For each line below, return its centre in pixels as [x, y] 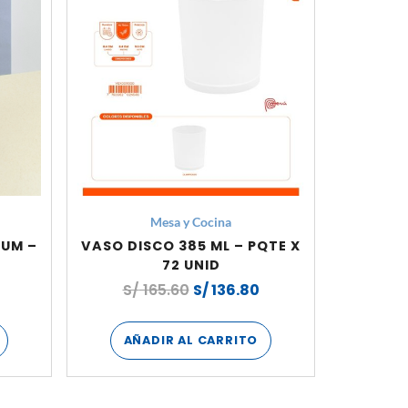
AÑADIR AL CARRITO [191, 341]
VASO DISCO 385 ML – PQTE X [191, 246]
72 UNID [191, 265]
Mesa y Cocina [191, 223]
